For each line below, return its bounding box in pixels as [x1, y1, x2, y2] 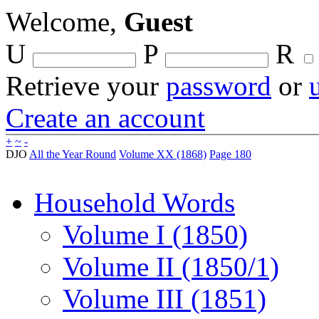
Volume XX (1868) [119, 148, 206, 160]
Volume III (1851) [63, 283, 266, 314]
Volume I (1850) [63, 219, 248, 250]
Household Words [34, 187, 235, 218]
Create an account [6, 103, 205, 133]
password [166, 70, 271, 101]
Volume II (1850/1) [63, 251, 279, 282]
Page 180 [209, 148, 251, 160]
